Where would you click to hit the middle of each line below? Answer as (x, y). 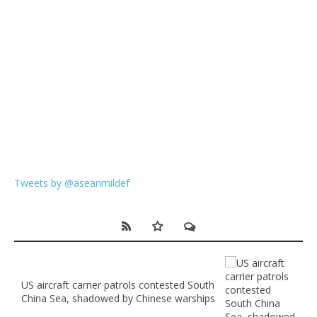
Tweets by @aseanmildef (72, 183)
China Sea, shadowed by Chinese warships (118, 298)
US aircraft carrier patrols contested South (118, 284)
